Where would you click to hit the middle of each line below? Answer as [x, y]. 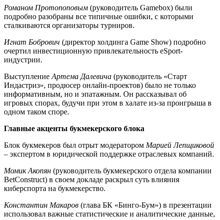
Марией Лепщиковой [180, 145]
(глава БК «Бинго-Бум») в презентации [145, 205]
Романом [18, 7]
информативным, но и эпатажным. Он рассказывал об [95, 94]
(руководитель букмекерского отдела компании [131, 170]
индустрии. [23, 59]
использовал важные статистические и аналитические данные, [110, 214]
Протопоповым [62, 7]
